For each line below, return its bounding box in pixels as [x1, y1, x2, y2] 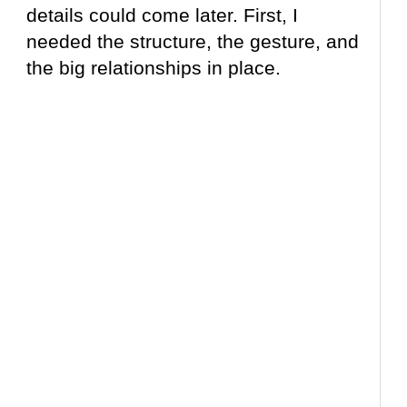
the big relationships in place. [26, 57, 282, 79]
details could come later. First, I [26, 5, 299, 26]
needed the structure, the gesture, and [26, 31, 360, 53]
